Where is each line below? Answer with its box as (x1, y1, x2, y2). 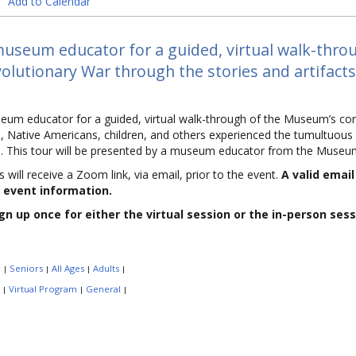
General (85, 283, 121, 296)
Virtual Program (8, 283, 77, 296)
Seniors (9, 262, 43, 275)
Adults (92, 262, 119, 275)
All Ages (51, 262, 84, 275)
